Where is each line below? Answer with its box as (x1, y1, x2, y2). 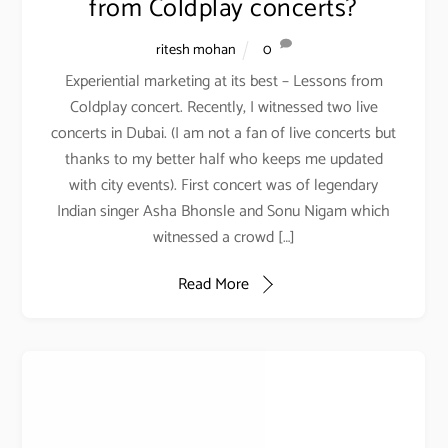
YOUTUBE (22, 397, 98, 423)
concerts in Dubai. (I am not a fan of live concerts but (51, 120, 397, 148)
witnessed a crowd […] (153, 224, 295, 252)
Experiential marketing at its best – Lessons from (65, 68, 383, 96)
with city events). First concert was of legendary (69, 172, 379, 200)
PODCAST (22, 85, 97, 111)
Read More (177, 270, 249, 298)
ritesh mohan (156, 37, 237, 62)
